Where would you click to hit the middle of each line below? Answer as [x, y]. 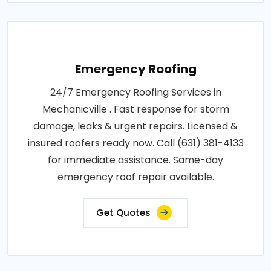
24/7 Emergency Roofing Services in [135, 93]
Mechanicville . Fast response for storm [135, 109]
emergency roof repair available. [135, 177]
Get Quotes [123, 213]
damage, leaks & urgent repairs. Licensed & [135, 126]
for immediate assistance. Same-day [135, 160]
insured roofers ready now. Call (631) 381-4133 [135, 143]
